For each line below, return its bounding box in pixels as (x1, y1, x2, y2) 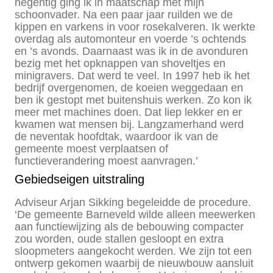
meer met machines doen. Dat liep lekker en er (15, 105, 242, 118)
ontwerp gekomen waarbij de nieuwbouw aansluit (15, 257, 253, 269)
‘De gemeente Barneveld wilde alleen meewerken (15, 208, 255, 221)
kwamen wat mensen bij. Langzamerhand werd (15, 118, 244, 130)
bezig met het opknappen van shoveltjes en (15, 57, 225, 69)
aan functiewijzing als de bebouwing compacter (15, 220, 244, 233)
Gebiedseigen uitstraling (15, 172, 144, 186)
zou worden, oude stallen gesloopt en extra (15, 232, 224, 245)
